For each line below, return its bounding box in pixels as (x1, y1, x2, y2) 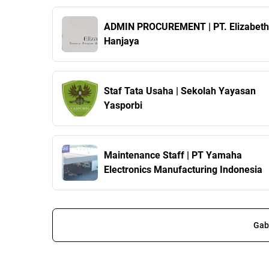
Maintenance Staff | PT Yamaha (104, 150, 242, 162)
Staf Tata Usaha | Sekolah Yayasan (104, 85, 256, 97)
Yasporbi (104, 100, 142, 112)
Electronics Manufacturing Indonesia (104, 164, 262, 176)
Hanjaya (104, 35, 139, 47)
